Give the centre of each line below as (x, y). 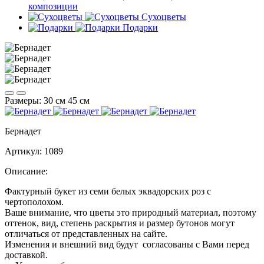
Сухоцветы (164, 17)
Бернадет (23, 131)
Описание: (26, 171)
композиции (53, 6)
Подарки (140, 27)
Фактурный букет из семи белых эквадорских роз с (108, 191)
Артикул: (23, 151)
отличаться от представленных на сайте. (86, 234)
